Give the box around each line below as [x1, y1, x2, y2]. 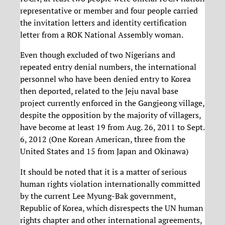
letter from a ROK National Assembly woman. [20, 29, 183, 41]
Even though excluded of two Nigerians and [20, 49, 175, 61]
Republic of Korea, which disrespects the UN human [20, 202, 203, 213]
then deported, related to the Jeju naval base [20, 85, 178, 97]
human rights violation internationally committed [20, 178, 200, 189]
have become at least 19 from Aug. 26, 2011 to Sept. [20, 122, 204, 133]
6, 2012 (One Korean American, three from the [20, 134, 185, 145]
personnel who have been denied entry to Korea [20, 73, 191, 85]
